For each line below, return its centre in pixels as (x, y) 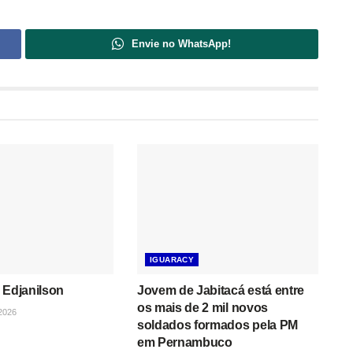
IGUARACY (172, 259)
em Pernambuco (184, 342)
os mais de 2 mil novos (202, 307)
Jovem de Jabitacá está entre (221, 290)
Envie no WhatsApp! (182, 44)
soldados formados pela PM (217, 325)
